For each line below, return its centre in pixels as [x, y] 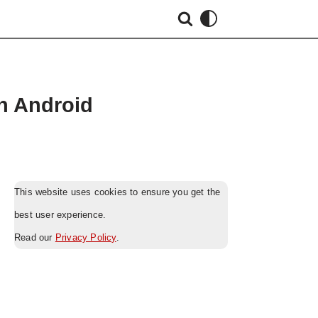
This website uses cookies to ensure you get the [117, 192]
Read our [35, 237]
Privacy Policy [86, 237]
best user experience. [60, 215]
